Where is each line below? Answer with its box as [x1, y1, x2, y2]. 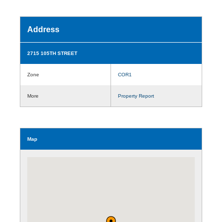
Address [27, 25, 59, 34]
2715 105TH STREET [27, 50, 77, 56]
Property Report [118, 93, 154, 99]
